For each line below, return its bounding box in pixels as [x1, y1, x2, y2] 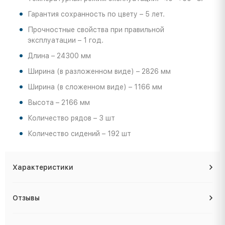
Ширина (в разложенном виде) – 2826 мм [28, 67, 171, 76]
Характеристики [13, 163, 73, 172]
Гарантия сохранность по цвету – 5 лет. [28, 10, 165, 19]
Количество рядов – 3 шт [28, 114, 115, 123]
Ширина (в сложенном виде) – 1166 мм [28, 83, 162, 91]
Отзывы [13, 194, 40, 202]
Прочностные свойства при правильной [28, 26, 164, 34]
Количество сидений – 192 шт [28, 130, 131, 138]
